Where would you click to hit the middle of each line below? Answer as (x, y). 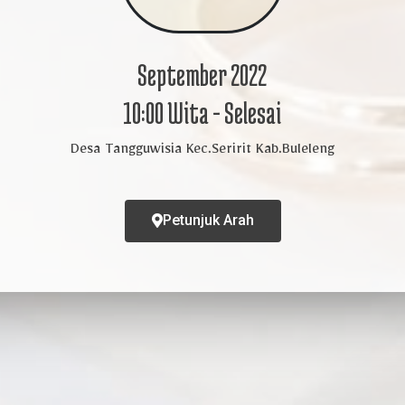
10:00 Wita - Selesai (202, 113)
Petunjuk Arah (208, 220)
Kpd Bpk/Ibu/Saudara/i (202, 371)
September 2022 (202, 75)
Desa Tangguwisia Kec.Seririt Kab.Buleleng (202, 152)
